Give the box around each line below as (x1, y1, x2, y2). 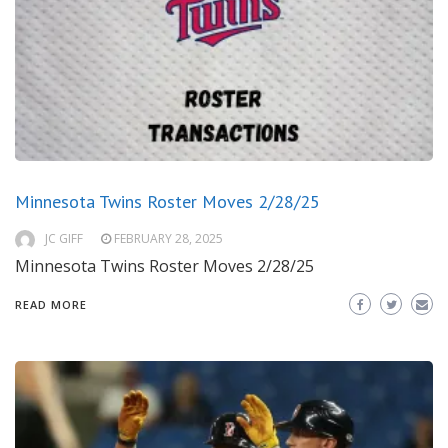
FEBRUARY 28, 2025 (114, 230, 223, 248)
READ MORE (15, 297, 87, 313)
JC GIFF (45, 230, 83, 248)
